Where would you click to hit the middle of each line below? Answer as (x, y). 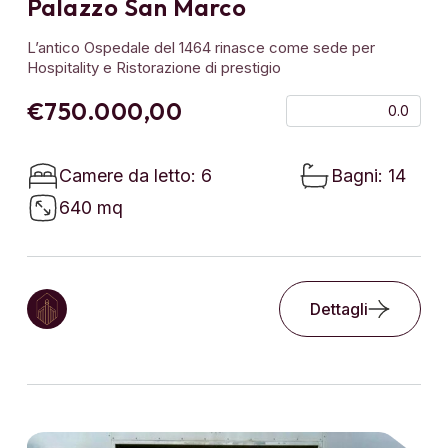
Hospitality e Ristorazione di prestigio (156, 67)
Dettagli (339, 308)
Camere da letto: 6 (135, 175)
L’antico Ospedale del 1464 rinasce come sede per (201, 47)
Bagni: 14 (368, 175)
